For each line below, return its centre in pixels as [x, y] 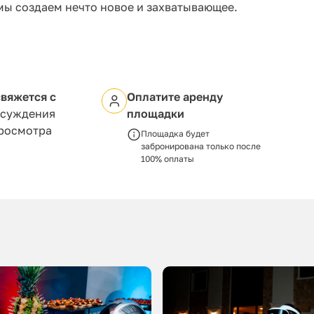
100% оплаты [168, 158]
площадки [156, 113]
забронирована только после [201, 146]
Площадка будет [175, 133]
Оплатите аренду [175, 96]
